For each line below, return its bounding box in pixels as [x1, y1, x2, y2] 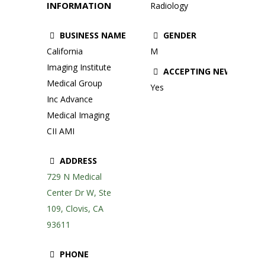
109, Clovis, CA [47, 202, 104, 214]
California [47, 45, 83, 57]
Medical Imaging [47, 109, 109, 121]
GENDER [161, 30, 196, 41]
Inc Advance [47, 93, 93, 105]
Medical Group [47, 77, 102, 89]
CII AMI [47, 125, 75, 137]
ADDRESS [57, 154, 97, 166]
